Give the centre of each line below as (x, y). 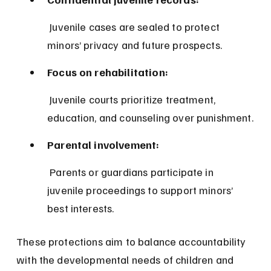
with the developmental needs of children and (126, 260)
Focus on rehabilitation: (108, 72)
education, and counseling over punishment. (150, 118)
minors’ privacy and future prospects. (135, 45)
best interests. (81, 208)
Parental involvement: (103, 145)
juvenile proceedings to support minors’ (142, 190)
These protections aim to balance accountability (132, 242)
